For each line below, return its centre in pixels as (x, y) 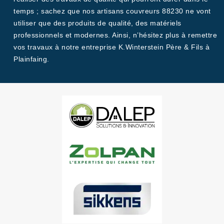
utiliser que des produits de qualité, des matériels (97, 23)
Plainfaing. (31, 59)
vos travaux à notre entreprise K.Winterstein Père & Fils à (111, 47)
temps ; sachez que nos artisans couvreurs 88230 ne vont (112, 11)
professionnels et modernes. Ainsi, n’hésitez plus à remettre (115, 35)
